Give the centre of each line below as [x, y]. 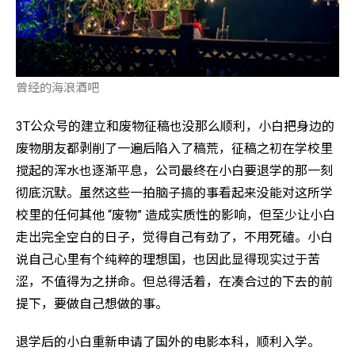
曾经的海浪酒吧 [57, 88]
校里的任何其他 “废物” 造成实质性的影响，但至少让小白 [176, 215]
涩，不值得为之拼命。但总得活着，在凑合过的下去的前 [174, 281]
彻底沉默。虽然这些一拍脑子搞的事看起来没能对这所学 [174, 193]
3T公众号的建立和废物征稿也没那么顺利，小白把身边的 [175, 126]
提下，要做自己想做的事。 [92, 303]
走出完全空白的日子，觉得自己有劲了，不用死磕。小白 [174, 237]
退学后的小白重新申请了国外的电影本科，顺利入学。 [168, 342]
